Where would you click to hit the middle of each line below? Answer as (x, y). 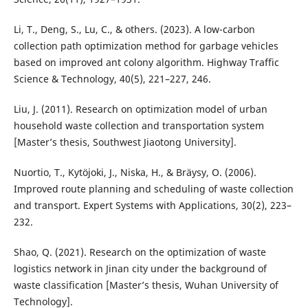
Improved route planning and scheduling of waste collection (153, 189)
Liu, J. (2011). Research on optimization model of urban (140, 109)
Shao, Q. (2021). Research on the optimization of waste (140, 252)
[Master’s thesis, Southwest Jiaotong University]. (125, 142)
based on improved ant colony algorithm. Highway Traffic (146, 63)
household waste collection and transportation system (139, 126)
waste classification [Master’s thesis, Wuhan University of (146, 285)
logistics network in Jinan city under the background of (140, 269)
